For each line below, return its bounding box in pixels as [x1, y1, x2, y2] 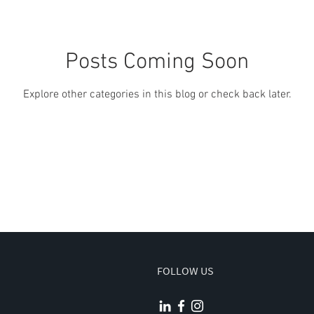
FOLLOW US [157, 264, 214, 278]
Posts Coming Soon [65, 49, 249, 76]
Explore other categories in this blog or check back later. [22, 88, 292, 102]
